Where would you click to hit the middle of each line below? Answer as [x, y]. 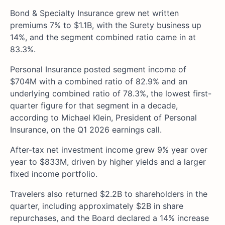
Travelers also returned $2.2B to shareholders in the [109, 194]
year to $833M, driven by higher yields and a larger [108, 161]
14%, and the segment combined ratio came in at [103, 37]
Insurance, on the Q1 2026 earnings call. [86, 129]
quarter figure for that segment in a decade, [94, 105]
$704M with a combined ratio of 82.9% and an [99, 81]
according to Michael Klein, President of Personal [103, 117]
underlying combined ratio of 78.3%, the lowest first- [111, 93]
